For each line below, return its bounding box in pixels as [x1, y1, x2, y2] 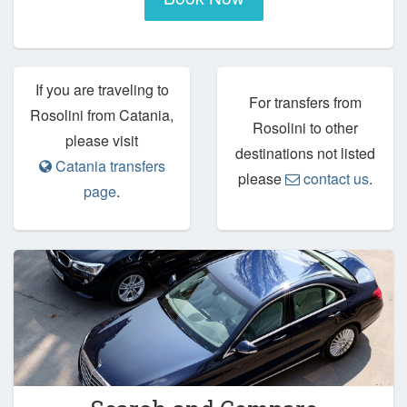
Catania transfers [51, 155, 165, 177]
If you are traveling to [35, 79, 169, 101]
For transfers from [249, 92, 362, 114]
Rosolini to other [253, 117, 358, 139]
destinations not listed [235, 143, 375, 164]
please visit [65, 130, 138, 152]
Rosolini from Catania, [30, 104, 174, 126]
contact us [300, 168, 369, 190]
